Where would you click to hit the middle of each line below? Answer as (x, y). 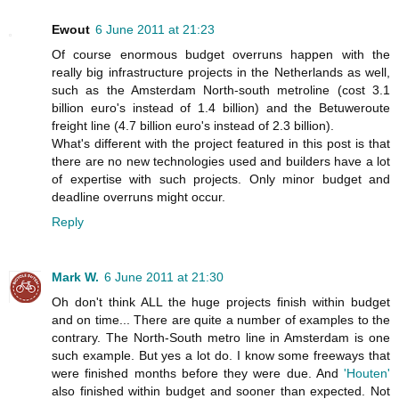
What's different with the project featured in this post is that (221, 144)
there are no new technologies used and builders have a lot (221, 162)
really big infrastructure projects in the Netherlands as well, (221, 73)
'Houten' (367, 374)
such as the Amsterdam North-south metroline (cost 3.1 (221, 90)
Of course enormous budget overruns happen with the (221, 55)
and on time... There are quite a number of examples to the (221, 320)
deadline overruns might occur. (138, 197)
